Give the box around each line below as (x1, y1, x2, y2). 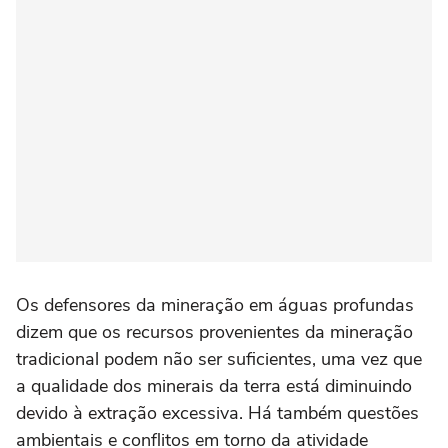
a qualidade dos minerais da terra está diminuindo (16, 374, 412, 399)
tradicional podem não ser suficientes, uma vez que (16, 347, 422, 372)
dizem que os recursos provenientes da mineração (16, 320, 413, 345)
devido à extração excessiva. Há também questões (16, 401, 419, 426)
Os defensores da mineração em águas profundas (16, 293, 414, 318)
